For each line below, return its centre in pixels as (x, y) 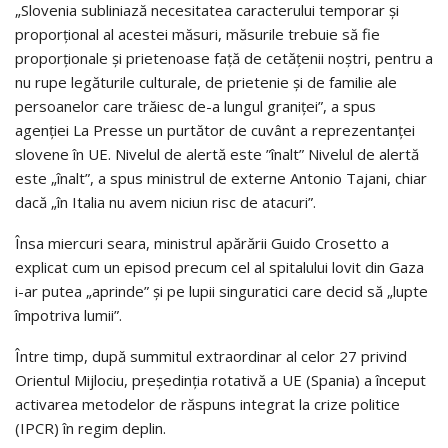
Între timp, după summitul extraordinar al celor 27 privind (211, 356)
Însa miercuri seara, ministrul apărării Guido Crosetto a (202, 243)
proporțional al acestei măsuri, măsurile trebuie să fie (197, 34)
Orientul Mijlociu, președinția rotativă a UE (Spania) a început (220, 380)
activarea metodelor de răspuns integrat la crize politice (207, 404)
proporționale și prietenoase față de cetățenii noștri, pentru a (224, 58)
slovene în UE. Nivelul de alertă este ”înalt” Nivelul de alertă (217, 154)
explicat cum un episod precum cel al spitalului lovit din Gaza (219, 267)
